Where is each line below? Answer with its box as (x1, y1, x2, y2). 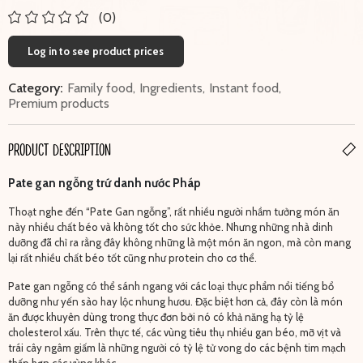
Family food (66, 79, 133, 96)
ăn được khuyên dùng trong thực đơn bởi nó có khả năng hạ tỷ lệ (7, 310, 304, 323)
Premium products (7, 95, 109, 111)
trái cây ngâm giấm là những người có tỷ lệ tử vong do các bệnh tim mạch (7, 340, 346, 354)
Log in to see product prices (28, 45, 164, 58)
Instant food (208, 79, 279, 96)
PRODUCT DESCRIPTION (7, 138, 111, 160)
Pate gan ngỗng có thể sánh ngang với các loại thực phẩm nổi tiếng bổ (7, 279, 334, 293)
